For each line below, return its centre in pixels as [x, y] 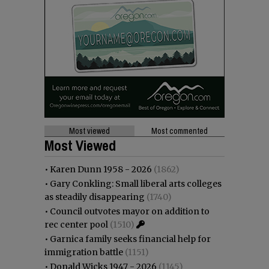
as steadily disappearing [95, 197]
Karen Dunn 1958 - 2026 [101, 170]
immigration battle [84, 252]
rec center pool [76, 225]
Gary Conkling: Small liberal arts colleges [136, 184]
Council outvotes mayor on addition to [130, 212]
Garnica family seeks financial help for [130, 239]
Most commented [180, 131]
